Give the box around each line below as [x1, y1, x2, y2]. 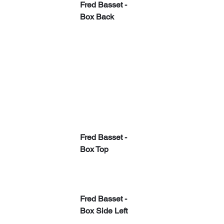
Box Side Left [80, 205, 127, 215]
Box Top [80, 144, 108, 154]
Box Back [80, 11, 114, 21]
